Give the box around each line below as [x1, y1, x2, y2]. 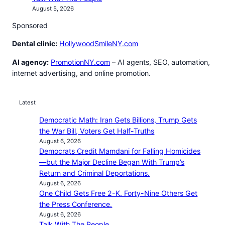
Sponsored [12, 21, 48, 30]
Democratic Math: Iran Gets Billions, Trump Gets [39, 115, 197, 124]
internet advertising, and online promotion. [12, 68, 151, 77]
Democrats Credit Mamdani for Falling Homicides [39, 146, 201, 155]
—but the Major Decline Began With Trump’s [39, 157, 185, 166]
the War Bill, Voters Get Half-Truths [39, 126, 155, 135]
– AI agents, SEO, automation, [110, 57, 210, 66]
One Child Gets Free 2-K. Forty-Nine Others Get [39, 188, 198, 197]
